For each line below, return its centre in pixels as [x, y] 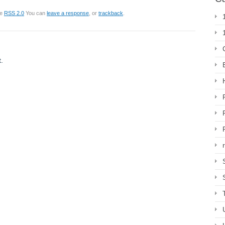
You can [35, 13]
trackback [111, 13]
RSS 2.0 [14, 13]
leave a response [68, 13]
